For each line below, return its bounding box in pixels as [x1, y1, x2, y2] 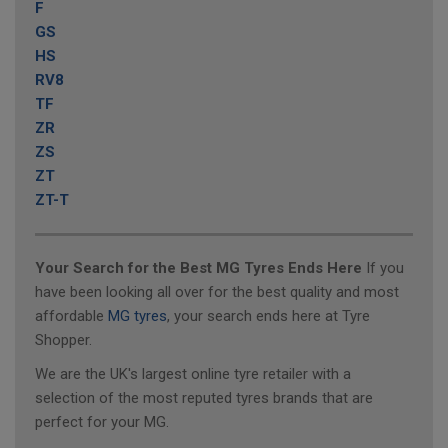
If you [362, 259, 404, 277]
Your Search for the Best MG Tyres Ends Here [35, 259, 362, 277]
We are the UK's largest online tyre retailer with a [35, 365, 351, 383]
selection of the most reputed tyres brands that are [35, 389, 373, 407]
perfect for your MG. [35, 413, 169, 431]
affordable [35, 307, 108, 325]
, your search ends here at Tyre [167, 307, 370, 325]
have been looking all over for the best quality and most [35, 283, 399, 301]
